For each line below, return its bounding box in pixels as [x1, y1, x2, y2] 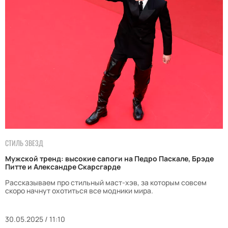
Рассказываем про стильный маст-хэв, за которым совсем [5, 178, 207, 188]
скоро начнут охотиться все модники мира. [5, 186, 153, 196]
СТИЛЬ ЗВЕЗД [5, 137, 43, 149]
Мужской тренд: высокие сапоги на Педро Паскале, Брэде [5, 154, 214, 164]
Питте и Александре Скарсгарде [5, 162, 121, 172]
